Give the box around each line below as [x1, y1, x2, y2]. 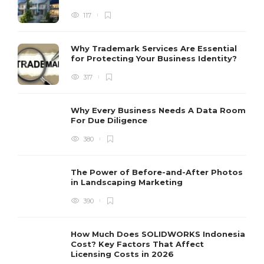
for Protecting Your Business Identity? [71, 53, 239, 63]
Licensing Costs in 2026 [71, 249, 176, 259]
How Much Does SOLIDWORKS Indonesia [71, 229, 245, 239]
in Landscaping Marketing [71, 177, 185, 187]
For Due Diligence [71, 115, 150, 125]
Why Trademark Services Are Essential [71, 43, 237, 53]
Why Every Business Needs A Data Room [71, 105, 246, 115]
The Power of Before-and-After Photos [71, 167, 243, 177]
